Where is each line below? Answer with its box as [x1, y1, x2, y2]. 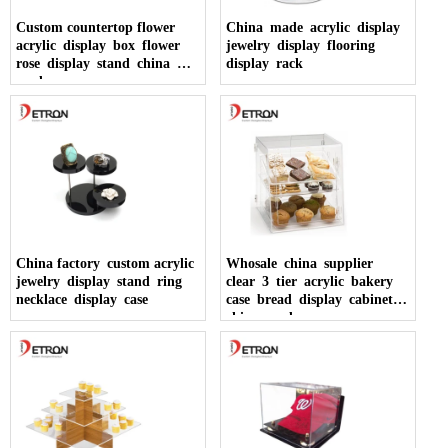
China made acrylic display [226, 19, 408, 35]
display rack [226, 55, 304, 71]
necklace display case [16, 291, 148, 307]
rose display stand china [16, 55, 177, 71]
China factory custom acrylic [16, 255, 194, 271]
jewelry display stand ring [16, 273, 189, 289]
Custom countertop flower [16, 19, 182, 35]
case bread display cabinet [226, 291, 401, 307]
